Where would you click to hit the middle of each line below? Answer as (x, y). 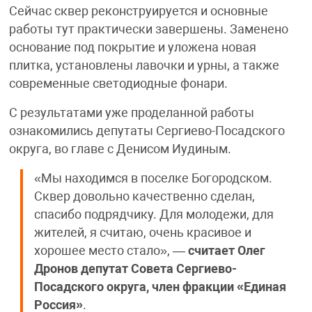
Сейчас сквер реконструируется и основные (138, 11)
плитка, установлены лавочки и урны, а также (144, 65)
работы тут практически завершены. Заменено (148, 29)
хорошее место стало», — (111, 250)
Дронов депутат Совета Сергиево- (135, 268)
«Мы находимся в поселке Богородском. (153, 178)
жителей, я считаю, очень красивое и (142, 232)
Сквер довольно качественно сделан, (144, 196)
